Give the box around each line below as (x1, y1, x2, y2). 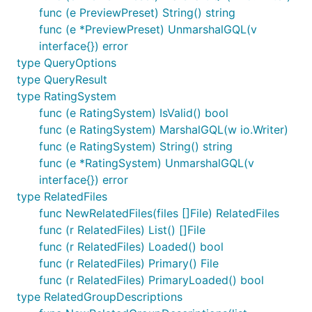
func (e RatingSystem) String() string (39, 139, 233, 153)
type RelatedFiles (17, 189, 107, 203)
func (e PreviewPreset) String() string (39, 6, 235, 19)
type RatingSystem (17, 89, 116, 103)
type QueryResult (17, 72, 107, 86)
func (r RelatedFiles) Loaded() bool (39, 240, 224, 253)
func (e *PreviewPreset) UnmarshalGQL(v (39, 22, 257, 36)
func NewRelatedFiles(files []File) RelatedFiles (39, 206, 279, 220)
